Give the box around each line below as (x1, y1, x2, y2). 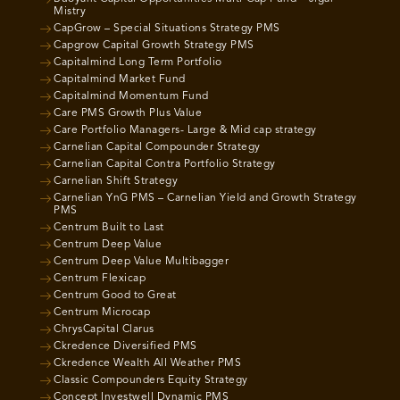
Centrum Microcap (54, 306, 150, 318)
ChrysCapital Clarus (54, 323, 154, 335)
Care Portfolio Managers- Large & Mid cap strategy (54, 124, 317, 136)
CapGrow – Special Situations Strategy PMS (54, 22, 280, 34)
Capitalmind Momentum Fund (54, 90, 209, 102)
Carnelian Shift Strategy (54, 175, 178, 187)
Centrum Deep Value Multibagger (54, 255, 229, 267)
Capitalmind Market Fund (54, 73, 186, 85)
